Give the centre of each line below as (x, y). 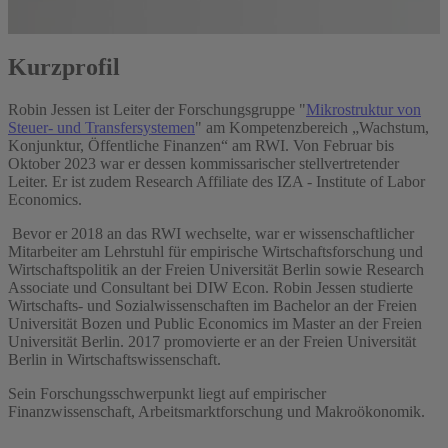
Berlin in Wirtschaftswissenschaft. (114, 359)
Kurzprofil (64, 66)
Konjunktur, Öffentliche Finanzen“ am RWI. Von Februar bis (201, 145)
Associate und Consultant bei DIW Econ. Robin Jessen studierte (210, 287)
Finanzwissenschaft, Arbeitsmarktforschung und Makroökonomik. (216, 411)
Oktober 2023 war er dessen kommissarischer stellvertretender (203, 163)
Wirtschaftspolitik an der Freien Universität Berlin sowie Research (216, 269)
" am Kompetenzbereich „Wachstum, (312, 127)
